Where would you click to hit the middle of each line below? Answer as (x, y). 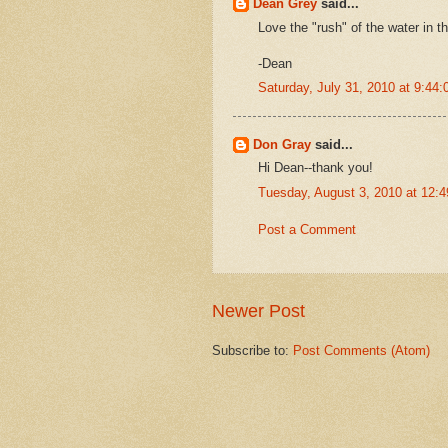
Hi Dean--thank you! (315, 168)
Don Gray (282, 144)
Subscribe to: (252, 351)
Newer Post (258, 311)
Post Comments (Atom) (361, 351)
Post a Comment (307, 229)
